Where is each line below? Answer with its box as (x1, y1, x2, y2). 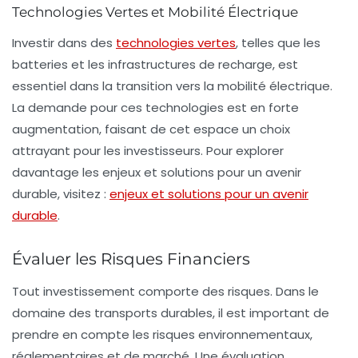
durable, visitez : (12, 185, 109, 202)
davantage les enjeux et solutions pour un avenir (12, 163, 301, 181)
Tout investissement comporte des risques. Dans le (12, 282, 319, 300)
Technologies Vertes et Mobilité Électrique (12, 3, 298, 20)
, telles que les (236, 34, 320, 51)
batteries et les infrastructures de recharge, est (12, 55, 298, 73)
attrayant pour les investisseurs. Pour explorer (12, 141, 284, 159)
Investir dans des (12, 34, 116, 51)
